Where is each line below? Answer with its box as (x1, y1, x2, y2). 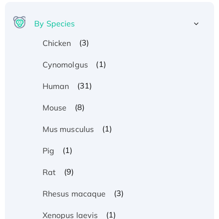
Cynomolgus (42, 59, 88, 69)
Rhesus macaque (42, 188, 106, 198)
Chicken (42, 38, 71, 48)
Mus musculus (42, 124, 94, 134)
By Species (34, 18, 75, 28)
